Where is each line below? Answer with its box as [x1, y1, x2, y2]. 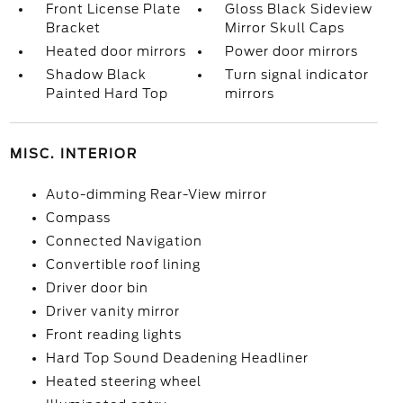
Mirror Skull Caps [225, 21, 345, 35]
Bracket [45, 21, 101, 35]
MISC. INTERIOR [9, 147, 138, 161]
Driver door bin [45, 281, 148, 295]
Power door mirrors [225, 44, 359, 58]
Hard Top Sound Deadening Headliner [45, 351, 309, 365]
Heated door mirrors [45, 44, 186, 58]
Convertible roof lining [45, 257, 201, 272]
